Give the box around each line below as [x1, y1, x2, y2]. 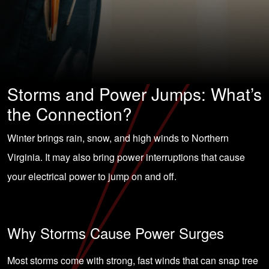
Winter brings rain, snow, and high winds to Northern [7, 131, 229, 145]
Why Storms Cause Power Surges [7, 222, 224, 243]
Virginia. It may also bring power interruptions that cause [7, 150, 245, 164]
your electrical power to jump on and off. [7, 169, 177, 183]
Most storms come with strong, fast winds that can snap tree [7, 253, 258, 267]
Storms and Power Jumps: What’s [7, 82, 262, 106]
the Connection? [7, 101, 132, 125]
